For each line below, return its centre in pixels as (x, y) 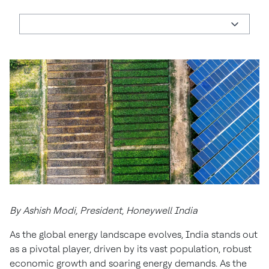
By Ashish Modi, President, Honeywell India (104, 210)
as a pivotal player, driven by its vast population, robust (131, 249)
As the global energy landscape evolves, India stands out (134, 234)
